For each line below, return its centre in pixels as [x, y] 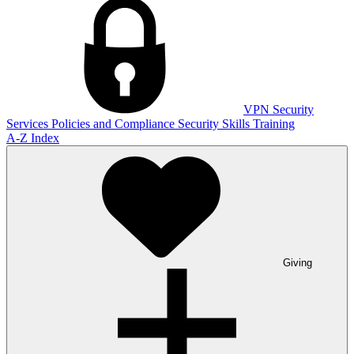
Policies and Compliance [115, 124]
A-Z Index [33, 138]
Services [29, 124]
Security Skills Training [236, 124]
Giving [297, 263]
